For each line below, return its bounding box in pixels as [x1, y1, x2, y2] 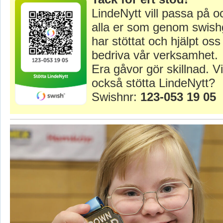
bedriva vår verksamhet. [91, 48, 218, 62]
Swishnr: [91, 90, 140, 104]
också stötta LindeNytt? [91, 76, 215, 90]
